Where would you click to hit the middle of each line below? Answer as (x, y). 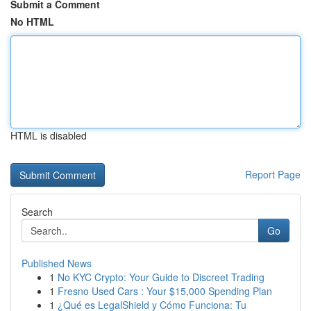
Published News (57, 263)
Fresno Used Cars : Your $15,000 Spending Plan (165, 291)
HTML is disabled (49, 135)
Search (37, 212)
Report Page (273, 174)
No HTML (32, 22)
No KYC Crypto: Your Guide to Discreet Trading (161, 277)
